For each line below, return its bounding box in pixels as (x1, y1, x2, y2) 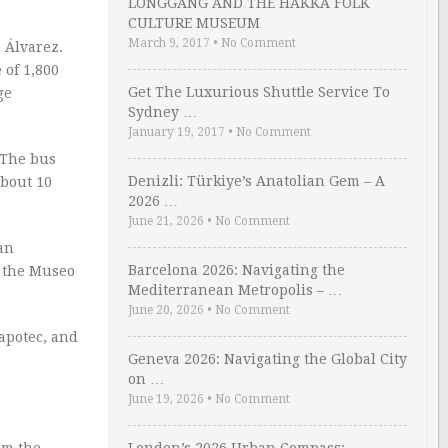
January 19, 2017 (128, 125, 225, 139)
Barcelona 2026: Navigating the (128, 262, 345, 278)
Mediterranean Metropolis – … (128, 282, 342, 298)
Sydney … (128, 104, 197, 120)
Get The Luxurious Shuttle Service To (128, 84, 390, 100)
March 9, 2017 (128, 36, 210, 50)
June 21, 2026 (128, 214, 204, 228)
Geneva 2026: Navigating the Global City (128, 351, 407, 367)
